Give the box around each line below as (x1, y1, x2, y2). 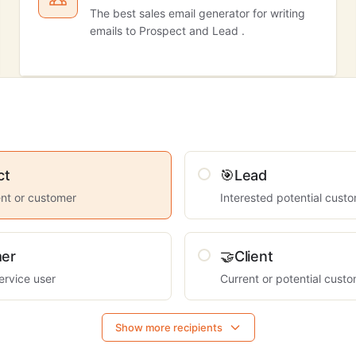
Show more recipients (114, 321, 222, 334)
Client (234, 248, 273, 265)
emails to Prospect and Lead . (90, 24, 245, 37)
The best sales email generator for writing (90, 6, 305, 20)
